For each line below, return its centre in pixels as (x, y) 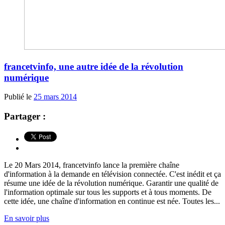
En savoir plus (27, 218)
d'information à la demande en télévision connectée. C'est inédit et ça (113, 174)
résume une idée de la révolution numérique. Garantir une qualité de (111, 183)
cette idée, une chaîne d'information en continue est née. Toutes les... (112, 201)
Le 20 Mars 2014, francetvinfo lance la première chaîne (92, 165)
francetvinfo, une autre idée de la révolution (94, 66)
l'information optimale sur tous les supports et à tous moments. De (108, 192)
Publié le (19, 97)
